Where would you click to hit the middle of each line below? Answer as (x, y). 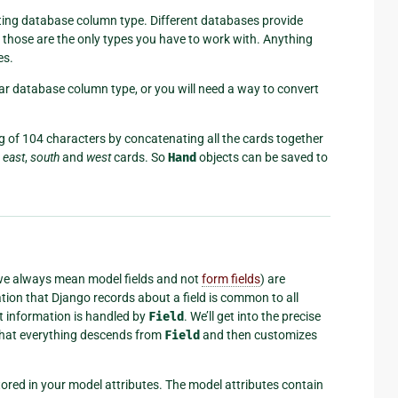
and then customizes (259, 334)
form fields (231, 279)
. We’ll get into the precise (252, 316)
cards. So (139, 157)
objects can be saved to (262, 157)
